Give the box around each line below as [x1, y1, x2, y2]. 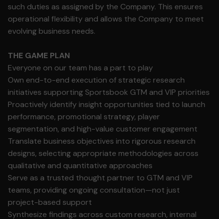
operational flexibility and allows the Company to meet [8, 14, 204, 24]
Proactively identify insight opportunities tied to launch [8, 99, 205, 109]
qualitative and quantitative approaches [8, 160, 153, 171]
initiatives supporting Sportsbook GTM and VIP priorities [8, 87, 210, 97]
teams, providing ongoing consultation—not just [8, 185, 180, 195]
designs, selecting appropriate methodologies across [8, 148, 198, 158]
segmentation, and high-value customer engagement [8, 124, 197, 134]
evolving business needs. [8, 26, 95, 36]
